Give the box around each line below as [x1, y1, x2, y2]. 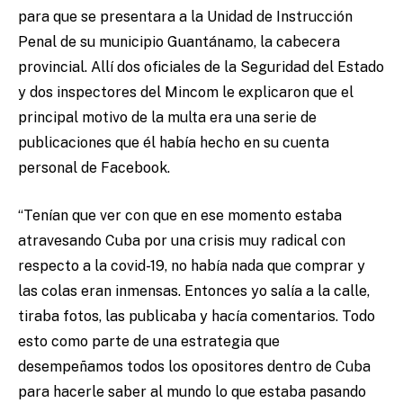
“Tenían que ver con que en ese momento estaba [18, 207, 342, 225]
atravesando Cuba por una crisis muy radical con [18, 232, 345, 250]
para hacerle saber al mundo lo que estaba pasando [18, 383, 366, 401]
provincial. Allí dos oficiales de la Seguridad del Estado [18, 58, 384, 76]
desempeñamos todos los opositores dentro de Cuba [18, 358, 371, 376]
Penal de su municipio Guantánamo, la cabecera [18, 33, 340, 51]
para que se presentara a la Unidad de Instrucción [18, 8, 353, 26]
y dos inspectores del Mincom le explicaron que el [18, 84, 354, 102]
